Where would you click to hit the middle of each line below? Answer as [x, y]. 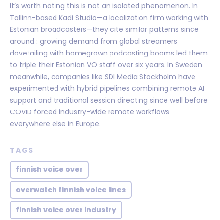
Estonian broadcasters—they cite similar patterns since [104, 29]
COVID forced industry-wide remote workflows [90, 112]
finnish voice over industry [66, 210]
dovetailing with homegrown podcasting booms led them [109, 53]
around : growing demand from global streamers [94, 41]
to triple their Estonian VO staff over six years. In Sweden [106, 65]
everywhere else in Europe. [55, 124]
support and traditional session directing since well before [109, 100]
